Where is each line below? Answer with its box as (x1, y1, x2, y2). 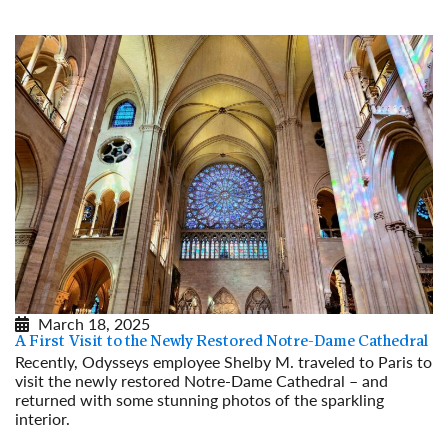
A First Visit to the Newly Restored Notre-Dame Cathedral (15, 333, 428, 350)
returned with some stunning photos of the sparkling (15, 387, 384, 411)
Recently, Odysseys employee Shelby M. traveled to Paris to (15, 349, 432, 373)
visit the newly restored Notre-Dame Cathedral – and (15, 368, 388, 392)
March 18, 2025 (38, 311, 150, 335)
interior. (15, 406, 70, 430)
